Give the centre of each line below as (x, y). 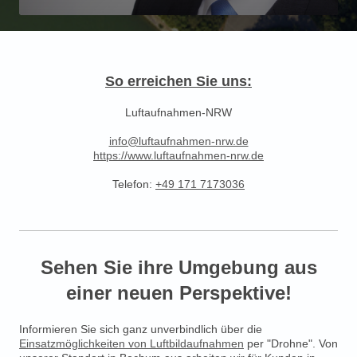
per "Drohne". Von (291, 344)
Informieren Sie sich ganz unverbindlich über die (141, 330)
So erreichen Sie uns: (178, 82)
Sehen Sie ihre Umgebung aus (178, 268)
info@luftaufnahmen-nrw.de (178, 141)
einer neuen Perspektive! (178, 293)
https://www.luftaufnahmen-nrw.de (178, 156)
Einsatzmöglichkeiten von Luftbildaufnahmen (131, 344)
